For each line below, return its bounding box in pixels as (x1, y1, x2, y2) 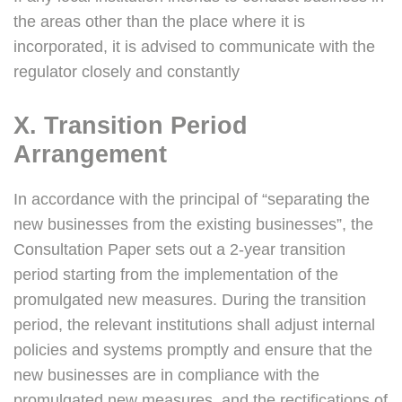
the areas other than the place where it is (13, 13, 305, 31)
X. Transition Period (13, 112, 248, 140)
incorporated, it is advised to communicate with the (13, 38, 375, 57)
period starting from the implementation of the (13, 266, 338, 284)
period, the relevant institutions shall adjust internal (13, 316, 375, 335)
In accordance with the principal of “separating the (13, 190, 370, 209)
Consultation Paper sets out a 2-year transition (13, 240, 345, 259)
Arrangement (13, 141, 167, 169)
